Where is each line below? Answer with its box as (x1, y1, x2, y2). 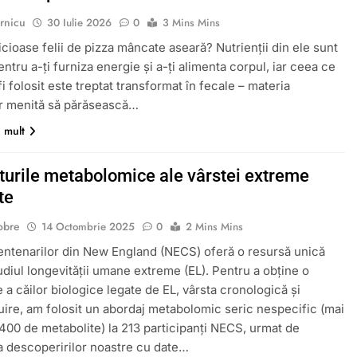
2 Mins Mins (186, 218, 244, 234)
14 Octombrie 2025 (41, 218, 135, 234)
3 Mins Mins (163, 14, 221, 30)
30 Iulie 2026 (47, 14, 112, 30)
